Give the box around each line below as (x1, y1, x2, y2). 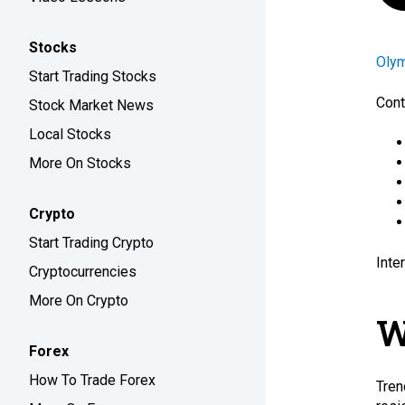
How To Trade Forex (29, 372, 155, 389)
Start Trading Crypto (29, 234, 154, 251)
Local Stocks (29, 126, 111, 143)
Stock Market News (29, 97, 154, 114)
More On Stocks (29, 155, 131, 172)
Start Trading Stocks (29, 68, 156, 85)
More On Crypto (29, 292, 128, 309)
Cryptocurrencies (29, 263, 137, 280)
